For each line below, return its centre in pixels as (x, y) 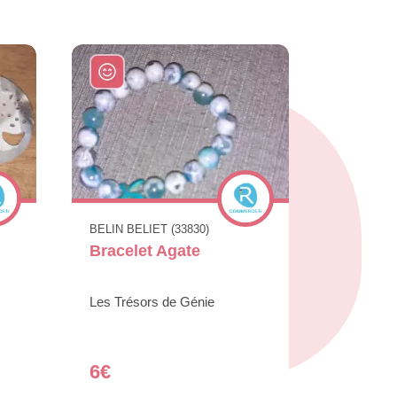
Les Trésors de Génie (152, 302)
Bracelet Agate (145, 251)
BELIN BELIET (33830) (149, 230)
